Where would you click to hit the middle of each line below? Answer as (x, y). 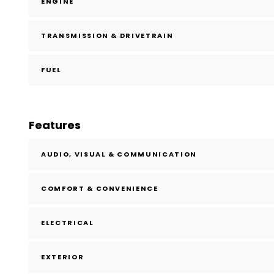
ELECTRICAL (68, 223)
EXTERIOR (63, 257)
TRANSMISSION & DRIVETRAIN (107, 36)
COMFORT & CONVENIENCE (100, 189)
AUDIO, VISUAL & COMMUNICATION (119, 154)
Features (55, 125)
